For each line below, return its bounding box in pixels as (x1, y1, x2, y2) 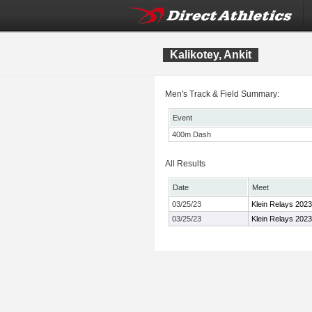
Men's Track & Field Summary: (165, 89, 279, 99)
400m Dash (172, 130, 211, 139)
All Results (165, 159, 205, 169)
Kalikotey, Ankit (170, 49, 251, 61)
